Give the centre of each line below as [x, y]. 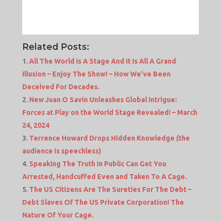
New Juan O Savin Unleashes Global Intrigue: [103, 99]
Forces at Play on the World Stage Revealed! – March [110, 112]
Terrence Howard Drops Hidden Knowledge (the [109, 138]
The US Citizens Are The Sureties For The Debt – [110, 189]
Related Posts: [55, 46]
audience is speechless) [61, 151]
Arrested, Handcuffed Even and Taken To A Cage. [104, 176]
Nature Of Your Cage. [58, 215]
